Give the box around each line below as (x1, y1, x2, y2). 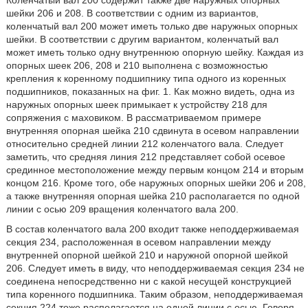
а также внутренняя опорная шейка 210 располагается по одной (5, 190, 300, 201)
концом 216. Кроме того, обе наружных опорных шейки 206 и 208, (5, 177, 306, 188)
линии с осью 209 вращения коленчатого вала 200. (5, 203, 239, 214)
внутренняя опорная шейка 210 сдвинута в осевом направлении (5, 125, 299, 136)
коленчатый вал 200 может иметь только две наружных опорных (5, 21, 298, 32)
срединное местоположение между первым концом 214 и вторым (5, 164, 304, 175)
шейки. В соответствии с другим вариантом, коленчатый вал (5, 34, 278, 45)
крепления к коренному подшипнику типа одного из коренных (5, 73, 286, 84)
